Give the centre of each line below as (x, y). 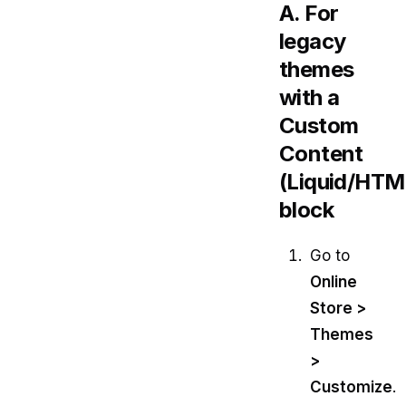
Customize (351, 387)
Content (321, 154)
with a (309, 98)
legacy (313, 42)
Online (333, 281)
